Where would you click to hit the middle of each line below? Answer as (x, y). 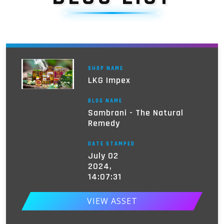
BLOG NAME (105, 101)
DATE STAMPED (111, 144)
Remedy (104, 123)
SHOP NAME (105, 68)
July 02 (103, 156)
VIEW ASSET (112, 201)
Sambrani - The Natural (135, 113)
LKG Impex (109, 80)
